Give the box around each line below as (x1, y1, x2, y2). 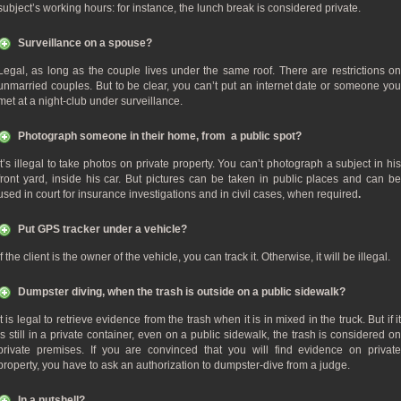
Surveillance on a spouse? (18, 37, 152, 49)
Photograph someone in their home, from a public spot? (18, 130, 302, 142)
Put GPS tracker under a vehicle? (18, 223, 190, 235)
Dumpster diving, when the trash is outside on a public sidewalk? (18, 286, 346, 298)
